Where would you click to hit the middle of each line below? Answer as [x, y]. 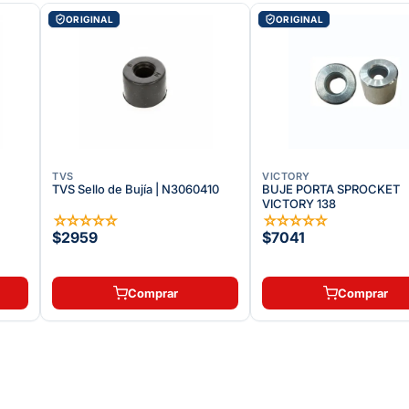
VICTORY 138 [299, 203]
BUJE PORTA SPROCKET [331, 189]
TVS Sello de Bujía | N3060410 [136, 189]
